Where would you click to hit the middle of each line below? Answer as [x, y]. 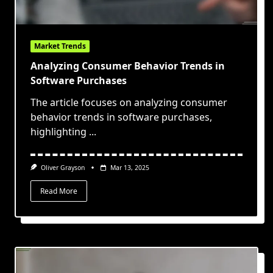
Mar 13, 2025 [129, 168]
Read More [59, 191]
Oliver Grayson [62, 168]
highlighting [58, 132]
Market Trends [60, 46]
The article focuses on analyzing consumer [129, 103]
